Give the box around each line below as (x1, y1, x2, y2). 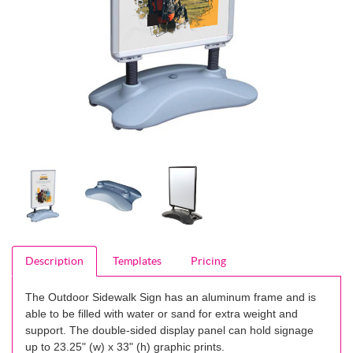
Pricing (191, 255, 227, 267)
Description (25, 255, 84, 267)
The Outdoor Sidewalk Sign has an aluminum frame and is (25, 291, 316, 303)
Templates (113, 255, 162, 267)
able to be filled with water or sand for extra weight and (25, 307, 298, 320)
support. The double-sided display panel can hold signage (25, 324, 314, 336)
